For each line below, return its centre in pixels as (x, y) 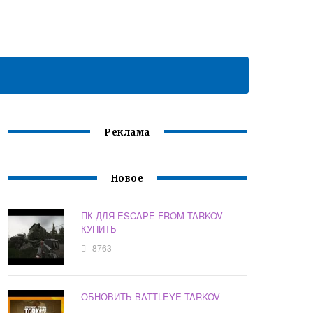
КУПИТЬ (99, 229)
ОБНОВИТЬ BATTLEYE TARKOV (151, 297)
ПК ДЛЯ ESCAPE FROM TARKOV (152, 216)
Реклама (127, 133)
